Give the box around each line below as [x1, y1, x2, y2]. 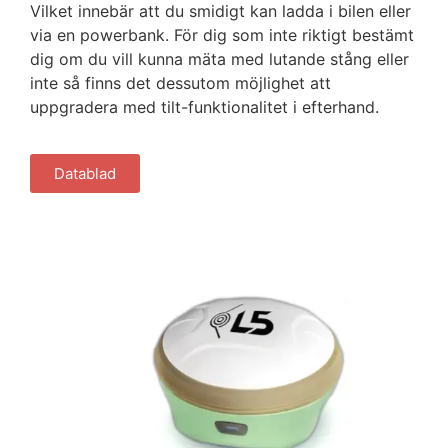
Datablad [54, 163, 116, 183]
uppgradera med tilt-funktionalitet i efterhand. [30, 97, 379, 118]
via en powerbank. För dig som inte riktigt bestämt [30, 25, 414, 46]
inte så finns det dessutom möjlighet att [30, 73, 331, 94]
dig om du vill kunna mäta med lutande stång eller [30, 49, 409, 70]
